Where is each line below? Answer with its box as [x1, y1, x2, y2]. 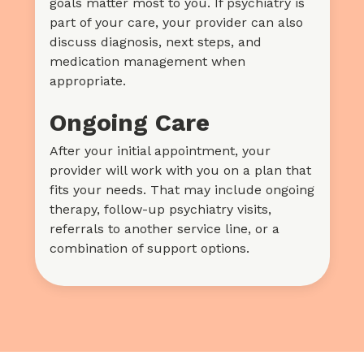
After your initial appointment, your [49, 142, 271, 158]
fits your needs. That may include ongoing [49, 181, 314, 197]
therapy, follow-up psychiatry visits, [49, 201, 271, 217]
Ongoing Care [49, 107, 210, 136]
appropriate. [49, 72, 126, 89]
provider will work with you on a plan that [49, 162, 311, 178]
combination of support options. [49, 240, 249, 256]
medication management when [49, 53, 245, 69]
